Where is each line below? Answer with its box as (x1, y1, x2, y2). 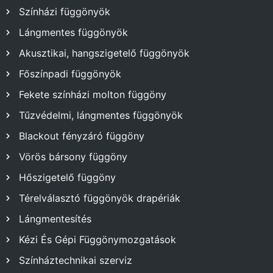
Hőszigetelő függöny (19, 171, 116, 183)
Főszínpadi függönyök (19, 68, 121, 80)
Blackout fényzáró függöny (19, 130, 144, 142)
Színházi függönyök (19, 5, 110, 18)
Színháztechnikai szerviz (19, 254, 132, 266)
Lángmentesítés (19, 213, 91, 225)
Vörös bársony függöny (19, 151, 127, 163)
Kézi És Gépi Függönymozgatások (19, 233, 176, 246)
